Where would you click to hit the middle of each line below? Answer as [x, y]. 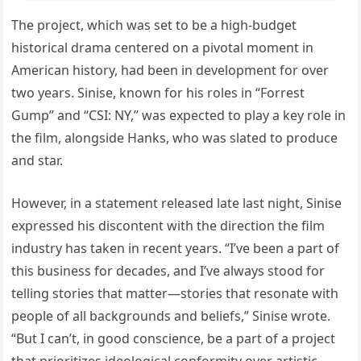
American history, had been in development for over [170, 70]
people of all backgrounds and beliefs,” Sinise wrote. [171, 315]
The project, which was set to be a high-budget [154, 25]
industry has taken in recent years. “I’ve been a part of [176, 248]
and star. [37, 160]
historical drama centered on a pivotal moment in [163, 47]
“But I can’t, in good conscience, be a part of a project [174, 338]
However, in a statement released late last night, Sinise [177, 203]
